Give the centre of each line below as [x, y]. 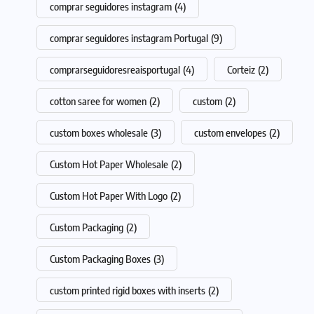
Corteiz [241, 69]
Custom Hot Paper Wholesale [109, 164]
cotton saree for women [98, 101]
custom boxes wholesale [99, 132]
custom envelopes [230, 132]
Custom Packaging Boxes [100, 258]
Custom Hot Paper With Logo [109, 195]
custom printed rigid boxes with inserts [128, 290]
